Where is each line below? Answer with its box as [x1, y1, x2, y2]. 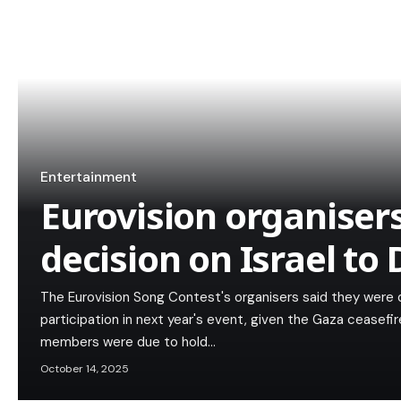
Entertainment [40, 168, 137, 187]
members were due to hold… [40, 333, 216, 352]
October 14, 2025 [40, 362, 129, 377]
